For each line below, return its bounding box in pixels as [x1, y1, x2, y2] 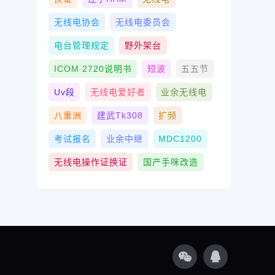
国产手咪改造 [142, 157, 198, 168]
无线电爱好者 [90, 87, 145, 98]
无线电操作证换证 [53, 157, 128, 168]
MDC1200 [158, 134, 203, 144]
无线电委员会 [115, 17, 171, 28]
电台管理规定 [53, 41, 109, 51]
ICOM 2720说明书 [53, 64, 132, 74]
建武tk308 [96, 110, 143, 121]
